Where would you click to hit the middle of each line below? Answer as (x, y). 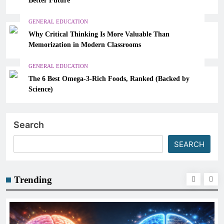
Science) (40, 89)
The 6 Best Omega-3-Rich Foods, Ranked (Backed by (109, 78)
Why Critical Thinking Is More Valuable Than (99, 34)
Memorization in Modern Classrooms (84, 44)
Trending (33, 179)
